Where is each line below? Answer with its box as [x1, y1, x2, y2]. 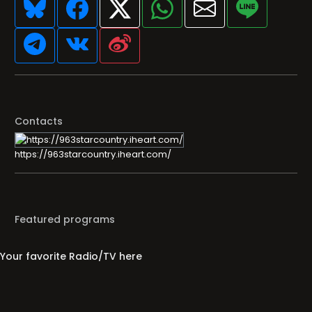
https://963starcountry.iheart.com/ [15, 148, 171, 161]
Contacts [15, 114, 63, 128]
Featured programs [15, 212, 115, 226]
